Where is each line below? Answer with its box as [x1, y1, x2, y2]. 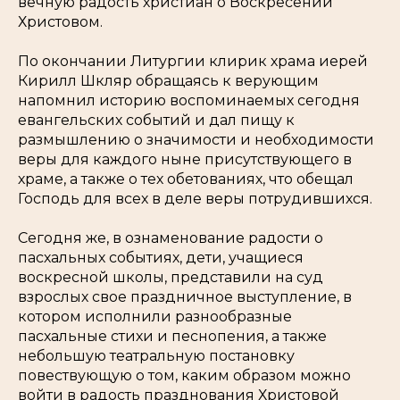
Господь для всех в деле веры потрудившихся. [18, 190, 372, 207]
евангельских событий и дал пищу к [18, 112, 295, 129]
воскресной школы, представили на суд [18, 269, 323, 286]
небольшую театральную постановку [18, 347, 295, 364]
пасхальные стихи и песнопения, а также [18, 328, 327, 345]
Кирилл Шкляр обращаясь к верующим [18, 72, 319, 89]
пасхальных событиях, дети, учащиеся [18, 249, 304, 266]
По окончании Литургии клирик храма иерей [18, 53, 368, 70]
